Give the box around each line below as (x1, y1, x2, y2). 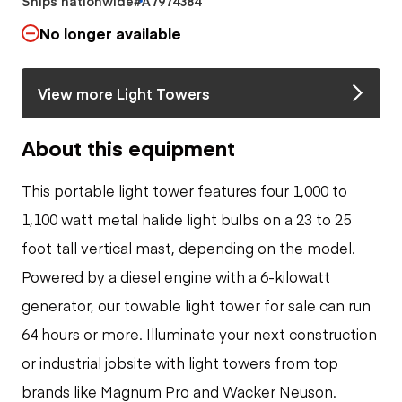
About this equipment (22, 132, 235, 162)
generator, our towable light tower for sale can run (22, 294, 371, 315)
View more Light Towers (38, 83, 209, 103)
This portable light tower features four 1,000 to (22, 179, 347, 200)
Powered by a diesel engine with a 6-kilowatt (22, 266, 330, 286)
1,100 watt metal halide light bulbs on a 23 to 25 (22, 208, 351, 229)
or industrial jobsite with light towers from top (22, 352, 338, 372)
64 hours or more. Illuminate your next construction (22, 323, 377, 344)
